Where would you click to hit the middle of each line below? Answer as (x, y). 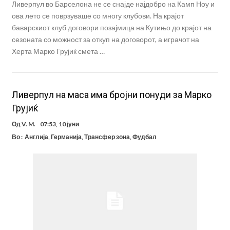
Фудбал (144, 137)
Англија (36, 137)
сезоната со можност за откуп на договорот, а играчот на (105, 40)
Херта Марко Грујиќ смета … (58, 51)
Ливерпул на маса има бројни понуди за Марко (111, 95)
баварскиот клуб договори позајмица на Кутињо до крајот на (111, 28)
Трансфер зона (107, 137)
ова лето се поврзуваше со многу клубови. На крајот (98, 16)
